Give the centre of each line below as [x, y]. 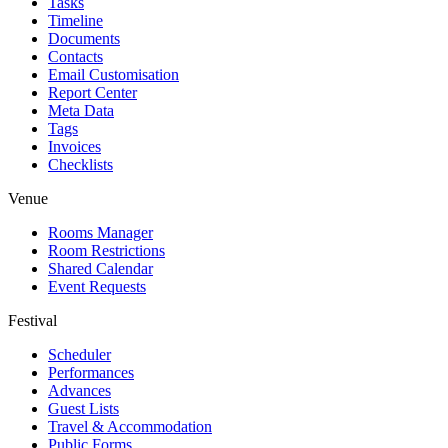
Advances [79, 390]
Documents [84, 38]
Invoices [74, 146]
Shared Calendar [100, 268]
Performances [91, 372]
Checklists [80, 164]
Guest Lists [83, 408]
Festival [32, 320]
